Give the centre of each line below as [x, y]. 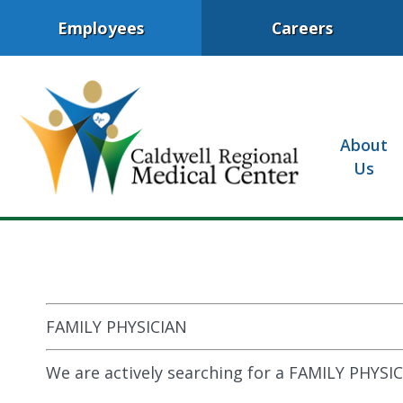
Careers [302, 27]
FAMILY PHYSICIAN [116, 326]
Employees [101, 27]
